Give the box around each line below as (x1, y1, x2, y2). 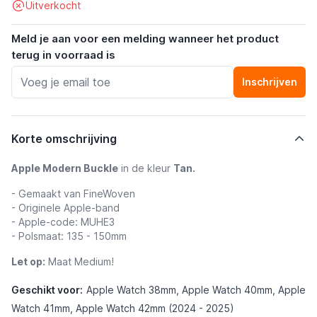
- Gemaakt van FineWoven (11, 188, 135, 200)
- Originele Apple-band (11, 202, 120, 214)
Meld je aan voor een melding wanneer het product (11, 32, 279, 45)
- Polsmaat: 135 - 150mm (11, 230, 127, 242)
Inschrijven (242, 76, 297, 88)
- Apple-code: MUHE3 (11, 216, 115, 228)
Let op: (11, 255, 45, 267)
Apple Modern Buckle (11, 162, 118, 174)
